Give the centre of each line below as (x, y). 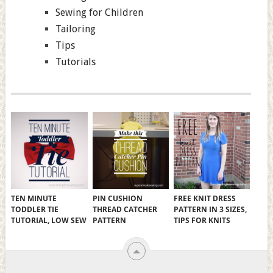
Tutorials (75, 62)
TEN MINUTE (34, 198)
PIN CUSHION (117, 198)
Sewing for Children (99, 13)
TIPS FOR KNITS (202, 220)
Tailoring (75, 29)
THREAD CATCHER (125, 209)
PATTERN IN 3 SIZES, (210, 209)
